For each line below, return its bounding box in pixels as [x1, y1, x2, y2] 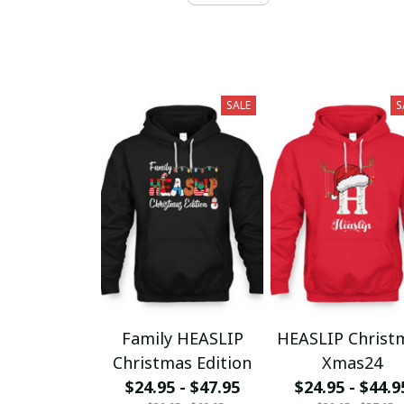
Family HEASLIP [121, 326, 243, 349]
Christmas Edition [113, 351, 252, 373]
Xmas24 [321, 351, 382, 373]
